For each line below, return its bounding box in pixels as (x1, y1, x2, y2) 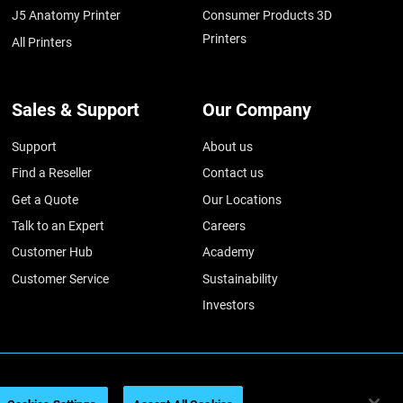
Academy (202, 245, 255, 260)
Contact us (202, 166, 264, 181)
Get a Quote (12, 192, 79, 207)
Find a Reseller (12, 166, 93, 181)
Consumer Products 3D (202, 8, 333, 23)
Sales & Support (12, 99, 140, 121)
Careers (202, 219, 246, 234)
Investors (202, 298, 255, 313)
